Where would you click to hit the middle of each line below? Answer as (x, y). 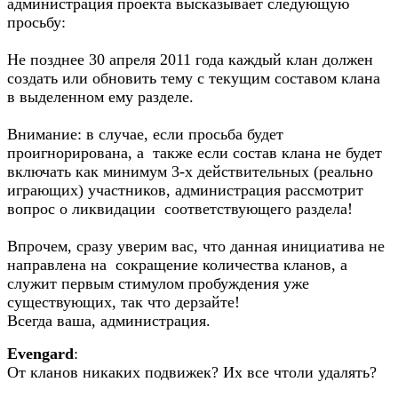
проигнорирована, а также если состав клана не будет (195, 153)
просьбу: (36, 22)
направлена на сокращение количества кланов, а (177, 265)
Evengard (40, 354)
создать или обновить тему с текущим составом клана (194, 78)
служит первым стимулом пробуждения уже (158, 283)
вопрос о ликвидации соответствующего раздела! (180, 209)
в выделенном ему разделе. (100, 97)
